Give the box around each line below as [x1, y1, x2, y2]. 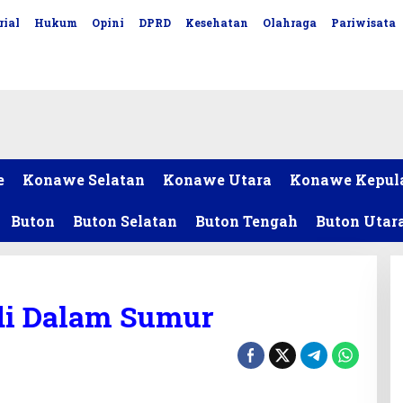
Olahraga [262, 15, 317, 30]
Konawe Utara [163, 170, 272, 189]
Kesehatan [184, 15, 248, 30]
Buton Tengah [195, 211, 298, 230]
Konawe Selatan [22, 170, 145, 189]
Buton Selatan [73, 211, 177, 230]
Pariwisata [330, 15, 396, 30]
